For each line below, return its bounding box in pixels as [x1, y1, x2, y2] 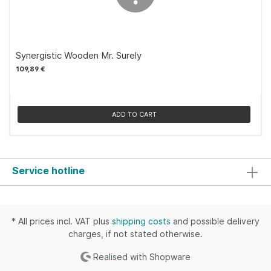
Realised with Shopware [90, 251, 191, 261]
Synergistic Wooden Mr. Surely [16, 50, 142, 61]
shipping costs [112, 215, 171, 226]
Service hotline [12, 164, 85, 177]
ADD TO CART [111, 110, 157, 119]
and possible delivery [171, 215, 260, 226]
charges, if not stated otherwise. [68, 228, 203, 239]
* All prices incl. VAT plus [11, 215, 112, 226]
